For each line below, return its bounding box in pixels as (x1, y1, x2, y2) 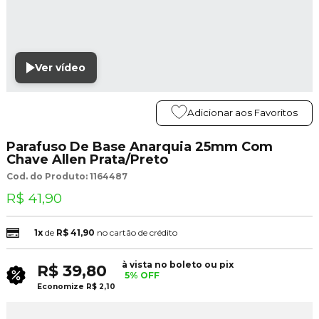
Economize (36, 281, 84, 291)
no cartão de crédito (96, 227, 177, 239)
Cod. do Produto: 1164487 (6, 170, 127, 182)
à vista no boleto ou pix (121, 258, 234, 270)
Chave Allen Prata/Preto (6, 151, 168, 167)
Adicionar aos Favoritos (187, 107, 298, 119)
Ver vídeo (34, 61, 85, 74)
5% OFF (124, 269, 159, 281)
